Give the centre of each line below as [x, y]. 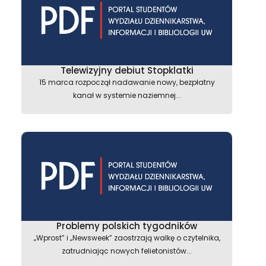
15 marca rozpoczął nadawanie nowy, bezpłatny [127, 82]
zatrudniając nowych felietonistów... [127, 251]
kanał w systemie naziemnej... [127, 95]
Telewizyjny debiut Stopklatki [127, 70]
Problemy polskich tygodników [127, 226]
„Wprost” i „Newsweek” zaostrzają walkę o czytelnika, [127, 238]
